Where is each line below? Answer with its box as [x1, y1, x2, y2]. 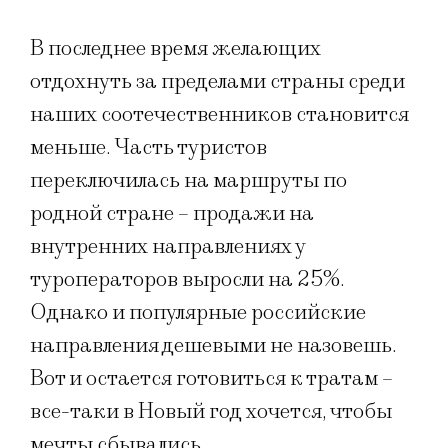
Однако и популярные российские [30, 299, 366, 327]
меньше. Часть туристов [30, 134, 267, 162]
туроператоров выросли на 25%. [30, 266, 345, 294]
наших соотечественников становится [30, 101, 409, 129]
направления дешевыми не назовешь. [30, 332, 397, 360]
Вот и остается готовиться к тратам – [30, 365, 393, 393]
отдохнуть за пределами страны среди [30, 68, 405, 96]
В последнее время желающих [30, 35, 321, 63]
